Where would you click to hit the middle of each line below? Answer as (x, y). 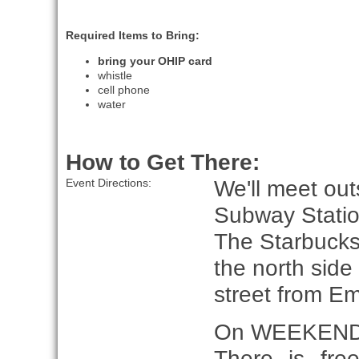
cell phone (123, 90)
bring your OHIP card (155, 61)
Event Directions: (108, 183)
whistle (115, 76)
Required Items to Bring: (132, 36)
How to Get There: (162, 162)
